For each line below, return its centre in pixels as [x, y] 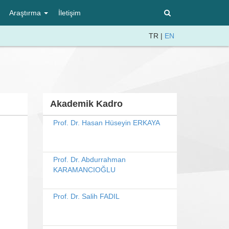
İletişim [70, 13]
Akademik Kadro [86, 104]
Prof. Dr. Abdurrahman [89, 159]
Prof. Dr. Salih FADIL [86, 196]
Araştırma [26, 13]
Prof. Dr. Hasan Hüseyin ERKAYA [106, 123]
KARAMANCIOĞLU [84, 170]
